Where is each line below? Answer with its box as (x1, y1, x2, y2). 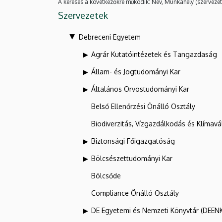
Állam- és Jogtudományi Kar (91, 67, 180, 76)
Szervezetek (58, 9, 108, 21)
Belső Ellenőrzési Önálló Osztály (91, 102, 195, 111)
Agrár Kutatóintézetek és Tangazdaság (91, 50, 217, 58)
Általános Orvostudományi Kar (91, 84, 189, 93)
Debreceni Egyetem (79, 32, 141, 41)
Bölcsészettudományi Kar (91, 154, 172, 163)
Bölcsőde (91, 171, 121, 180)
